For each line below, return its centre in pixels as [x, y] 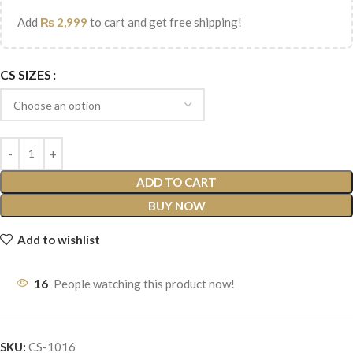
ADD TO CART [176, 182]
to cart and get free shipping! [165, 22]
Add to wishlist [58, 239]
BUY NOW [176, 205]
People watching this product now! [144, 283]
